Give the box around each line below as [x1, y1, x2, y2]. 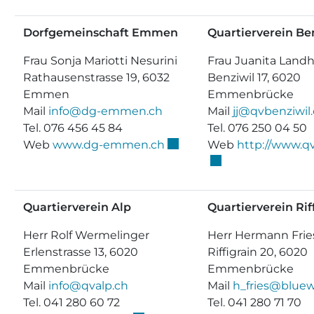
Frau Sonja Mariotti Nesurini [23, 54, 177, 67]
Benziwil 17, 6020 [207, 71, 301, 84]
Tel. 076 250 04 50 [207, 121, 307, 135]
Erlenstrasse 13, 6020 [23, 245, 138, 259]
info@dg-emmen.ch [48, 104, 163, 118]
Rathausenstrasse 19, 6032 [23, 71, 170, 84]
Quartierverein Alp [23, 200, 131, 214]
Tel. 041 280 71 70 [207, 296, 301, 309]
